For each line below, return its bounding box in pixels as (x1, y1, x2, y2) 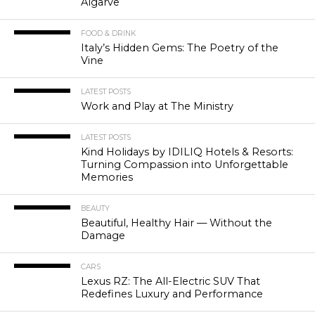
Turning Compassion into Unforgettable (80, 158, 288, 172)
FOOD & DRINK (80, 29, 136, 39)
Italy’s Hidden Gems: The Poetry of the (80, 41, 278, 55)
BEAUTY (80, 204, 110, 214)
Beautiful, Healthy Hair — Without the (80, 217, 272, 230)
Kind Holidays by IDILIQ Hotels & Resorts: (80, 146, 293, 159)
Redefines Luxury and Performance (80, 288, 263, 301)
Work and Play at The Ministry (80, 100, 233, 113)
